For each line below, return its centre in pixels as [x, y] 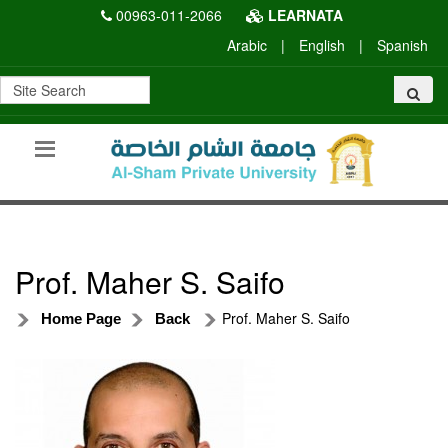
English [322, 45]
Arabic [247, 45]
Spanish [402, 45]
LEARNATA [303, 15]
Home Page [81, 318]
